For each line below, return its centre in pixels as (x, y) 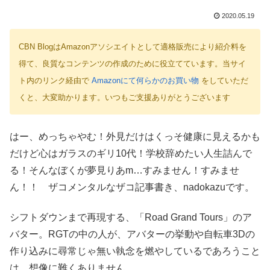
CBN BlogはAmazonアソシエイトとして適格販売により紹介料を (133, 47)
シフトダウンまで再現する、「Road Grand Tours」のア (131, 218)
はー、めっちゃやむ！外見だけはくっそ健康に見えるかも (135, 136)
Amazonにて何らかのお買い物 (145, 81)
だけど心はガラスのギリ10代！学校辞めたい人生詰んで (131, 153)
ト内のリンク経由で (55, 81)
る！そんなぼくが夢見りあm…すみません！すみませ (124, 170)
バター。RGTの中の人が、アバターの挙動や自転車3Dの (132, 234)
